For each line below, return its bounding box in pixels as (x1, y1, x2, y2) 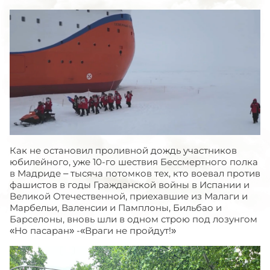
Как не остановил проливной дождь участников (10, 144, 237, 156)
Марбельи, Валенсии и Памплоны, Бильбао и (10, 201, 222, 213)
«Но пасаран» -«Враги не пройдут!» (10, 224, 176, 236)
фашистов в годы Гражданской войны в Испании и (10, 178, 250, 190)
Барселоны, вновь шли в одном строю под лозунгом (10, 213, 257, 225)
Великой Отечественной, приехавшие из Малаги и (10, 190, 248, 202)
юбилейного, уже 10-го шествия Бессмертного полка (10, 155, 258, 168)
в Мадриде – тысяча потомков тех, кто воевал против (10, 167, 260, 179)
